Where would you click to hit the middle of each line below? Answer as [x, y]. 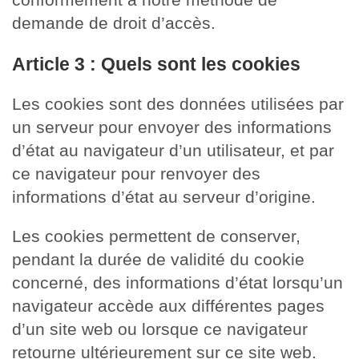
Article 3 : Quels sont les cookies [156, 65]
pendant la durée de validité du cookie [158, 259]
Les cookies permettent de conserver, [156, 236]
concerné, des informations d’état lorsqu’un [177, 282]
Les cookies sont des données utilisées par [178, 103]
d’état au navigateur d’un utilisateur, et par [173, 150]
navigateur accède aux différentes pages [168, 305]
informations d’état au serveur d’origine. [164, 196]
